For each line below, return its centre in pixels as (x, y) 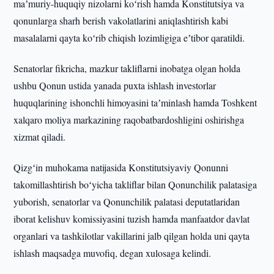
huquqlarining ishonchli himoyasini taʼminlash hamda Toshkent (135, 102)
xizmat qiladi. (40, 137)
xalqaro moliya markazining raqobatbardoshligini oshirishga (129, 120)
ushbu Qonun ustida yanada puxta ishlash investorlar (115, 85)
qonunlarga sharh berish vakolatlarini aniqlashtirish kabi (121, 20)
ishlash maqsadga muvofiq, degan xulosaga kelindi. (113, 253)
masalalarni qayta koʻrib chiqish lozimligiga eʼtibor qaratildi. (129, 38)
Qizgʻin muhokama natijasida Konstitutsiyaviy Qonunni (121, 167)
